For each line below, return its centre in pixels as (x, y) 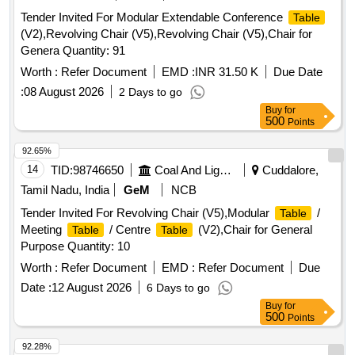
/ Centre (130, 230)
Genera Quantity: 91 (73, 51)
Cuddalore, (289, 170)
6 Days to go (178, 288)
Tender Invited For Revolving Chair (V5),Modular (147, 213)
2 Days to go (151, 92)
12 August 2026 (92, 288)
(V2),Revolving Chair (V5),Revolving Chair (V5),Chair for (166, 34)
